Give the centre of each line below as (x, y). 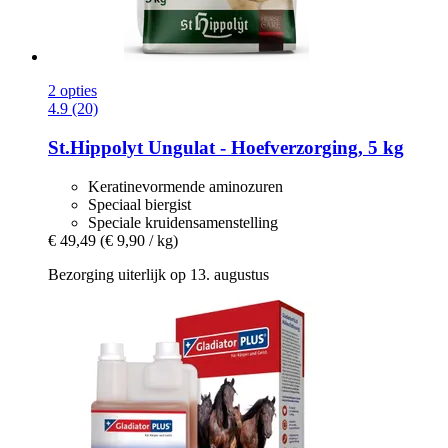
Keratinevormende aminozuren (185, 186)
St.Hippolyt (95, 147)
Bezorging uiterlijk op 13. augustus (158, 274)
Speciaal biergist (139, 204)
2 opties (72, 91)
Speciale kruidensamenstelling (183, 222)
